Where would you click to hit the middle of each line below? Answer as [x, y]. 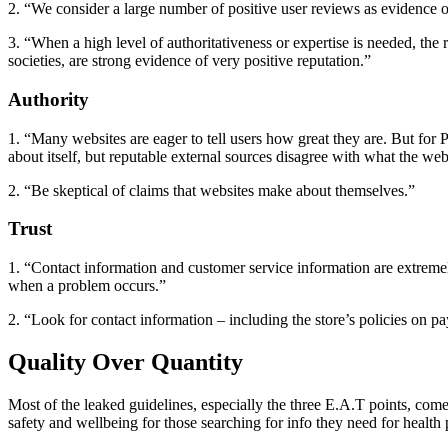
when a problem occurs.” [87, 286]
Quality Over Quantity [125, 362]
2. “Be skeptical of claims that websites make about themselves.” [211, 190]
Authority [48, 99]
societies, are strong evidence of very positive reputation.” [189, 61]
